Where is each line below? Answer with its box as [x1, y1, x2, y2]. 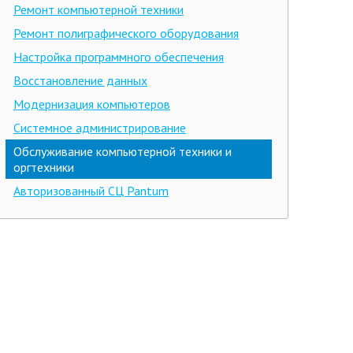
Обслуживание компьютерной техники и [13, 143, 232, 159]
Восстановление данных [13, 72, 147, 88]
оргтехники [13, 159, 74, 175]
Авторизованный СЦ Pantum [13, 183, 169, 199]
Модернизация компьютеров [13, 96, 170, 112]
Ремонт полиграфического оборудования [13, 25, 239, 41]
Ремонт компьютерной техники [13, 2, 184, 17]
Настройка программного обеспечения [13, 49, 224, 65]
